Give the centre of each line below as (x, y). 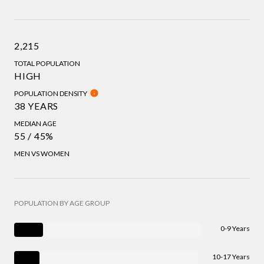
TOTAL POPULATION (47, 63)
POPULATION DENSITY (51, 93)
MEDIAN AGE (35, 123)
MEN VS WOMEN (42, 153)
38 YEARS (36, 105)
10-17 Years (231, 256)
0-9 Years (235, 228)
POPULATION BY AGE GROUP (62, 203)
